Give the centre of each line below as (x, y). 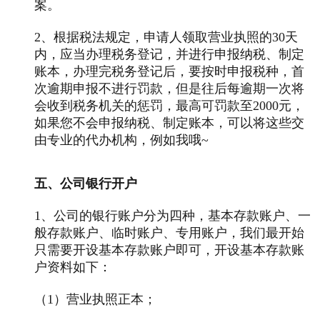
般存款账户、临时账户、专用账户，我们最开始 (169, 232)
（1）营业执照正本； (95, 299)
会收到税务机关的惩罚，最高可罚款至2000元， (169, 105)
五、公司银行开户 (86, 183)
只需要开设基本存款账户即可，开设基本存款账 (169, 250)
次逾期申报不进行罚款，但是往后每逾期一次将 (169, 88)
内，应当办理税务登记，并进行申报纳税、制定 (169, 54)
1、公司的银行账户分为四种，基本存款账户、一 (172, 215)
